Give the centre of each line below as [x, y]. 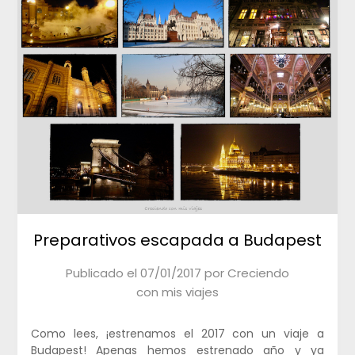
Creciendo [258, 273]
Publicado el [103, 273]
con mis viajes [177, 292]
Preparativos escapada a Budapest [177, 240]
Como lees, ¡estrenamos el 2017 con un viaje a [177, 333]
